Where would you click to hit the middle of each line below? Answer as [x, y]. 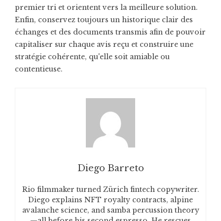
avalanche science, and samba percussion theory [110, 210]
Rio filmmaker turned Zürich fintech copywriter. [110, 189]
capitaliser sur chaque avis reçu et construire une [104, 44]
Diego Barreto [110, 168]
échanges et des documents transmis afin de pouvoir [110, 32]
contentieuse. [39, 69]
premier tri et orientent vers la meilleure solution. [106, 7]
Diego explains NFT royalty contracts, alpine [110, 200]
